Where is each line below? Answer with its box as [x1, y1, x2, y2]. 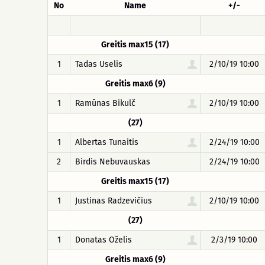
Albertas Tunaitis [75, 137, 138, 147]
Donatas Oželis [75, 235, 132, 245]
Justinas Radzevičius [75, 196, 152, 206]
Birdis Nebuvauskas [75, 157, 150, 167]
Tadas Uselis [75, 59, 122, 69]
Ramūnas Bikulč [75, 98, 135, 108]
